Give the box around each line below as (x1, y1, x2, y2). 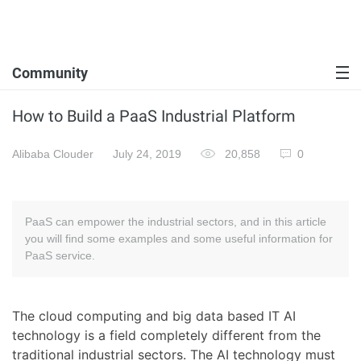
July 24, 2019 (113, 147, 181, 160)
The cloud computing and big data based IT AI (12, 308, 296, 324)
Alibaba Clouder (12, 147, 93, 160)
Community (12, 64, 88, 81)
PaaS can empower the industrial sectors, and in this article (25, 215, 326, 228)
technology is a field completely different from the (12, 327, 321, 343)
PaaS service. (25, 249, 95, 262)
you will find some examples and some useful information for (25, 232, 333, 245)
